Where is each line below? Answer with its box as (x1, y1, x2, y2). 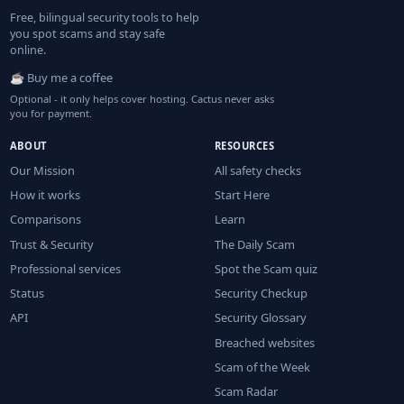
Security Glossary (215, 309, 307, 326)
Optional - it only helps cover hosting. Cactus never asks (9, 91, 274, 106)
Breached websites (215, 334, 315, 351)
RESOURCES (215, 138, 275, 152)
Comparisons (9, 211, 81, 228)
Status (9, 285, 44, 302)
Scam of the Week (215, 358, 310, 375)
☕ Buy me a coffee (9, 69, 113, 87)
